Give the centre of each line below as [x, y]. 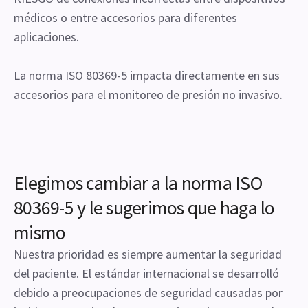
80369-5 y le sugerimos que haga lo [144, 208]
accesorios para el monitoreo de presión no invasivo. [148, 95]
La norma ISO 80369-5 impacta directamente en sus [147, 75]
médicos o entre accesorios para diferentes [125, 18]
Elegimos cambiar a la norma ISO [138, 183]
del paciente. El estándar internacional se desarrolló [146, 273]
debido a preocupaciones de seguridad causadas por [148, 293]
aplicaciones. [46, 37]
